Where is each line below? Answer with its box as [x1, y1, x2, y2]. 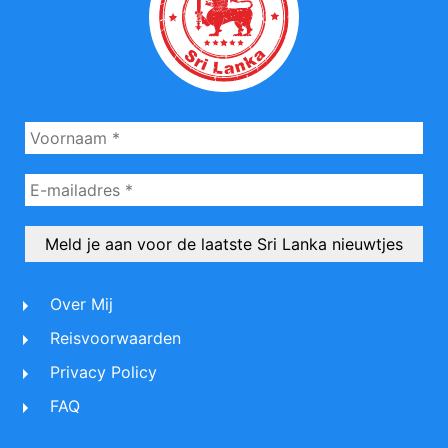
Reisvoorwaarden [50, 328, 181, 349]
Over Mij [50, 294, 113, 315]
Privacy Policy [50, 362, 157, 383]
